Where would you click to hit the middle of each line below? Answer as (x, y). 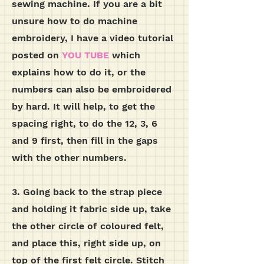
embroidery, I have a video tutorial (93, 38)
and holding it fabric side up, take (91, 209)
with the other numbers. (69, 158)
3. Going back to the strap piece (87, 192)
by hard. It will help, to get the (83, 106)
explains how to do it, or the (79, 72)
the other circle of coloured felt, (88, 226)
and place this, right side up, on (86, 243)
